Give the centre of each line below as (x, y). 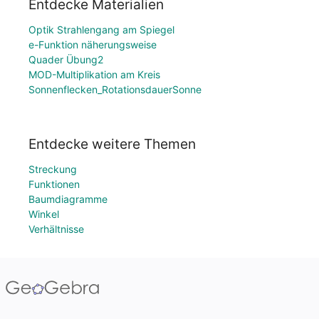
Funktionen (54, 184)
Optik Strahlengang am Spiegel (101, 30)
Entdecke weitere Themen (112, 144)
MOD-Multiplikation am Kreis (94, 75)
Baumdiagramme (68, 199)
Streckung (53, 169)
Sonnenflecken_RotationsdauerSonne (115, 90)
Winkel (44, 214)
